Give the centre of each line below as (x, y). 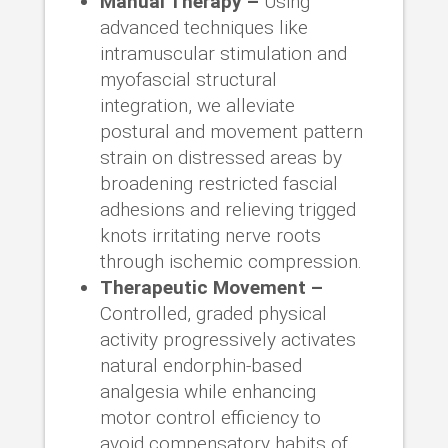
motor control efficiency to (210, 417)
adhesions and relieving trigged (227, 209)
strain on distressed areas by (220, 157)
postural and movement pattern (231, 131)
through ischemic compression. (230, 261)
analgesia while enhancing (207, 391)
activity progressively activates (227, 339)
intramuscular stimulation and (223, 53)
